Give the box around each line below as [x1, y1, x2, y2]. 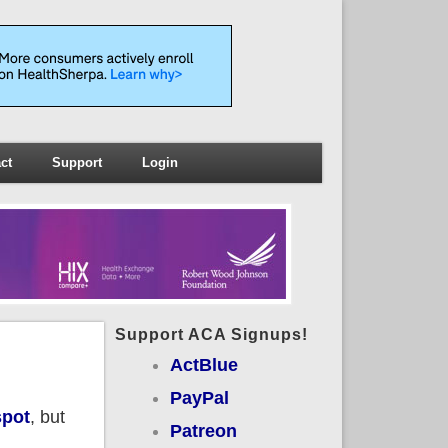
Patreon [169, 420, 237, 441]
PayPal [169, 387, 229, 408]
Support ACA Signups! [114, 325, 308, 343]
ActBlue [169, 354, 238, 375]
